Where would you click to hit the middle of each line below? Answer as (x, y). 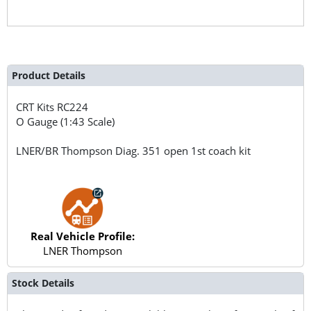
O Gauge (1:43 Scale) (66, 121)
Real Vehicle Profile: (82, 236)
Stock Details (43, 283)
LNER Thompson (82, 250)
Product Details (48, 75)
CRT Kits (37, 107)
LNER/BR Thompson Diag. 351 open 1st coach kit (134, 150)
